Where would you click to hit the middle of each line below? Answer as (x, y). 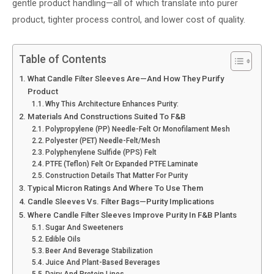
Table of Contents (63, 59)
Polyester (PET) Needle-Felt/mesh (103, 140)
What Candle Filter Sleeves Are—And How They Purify (125, 78)
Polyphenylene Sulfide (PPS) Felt (101, 152)
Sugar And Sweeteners (85, 227)
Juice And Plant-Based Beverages (103, 262)
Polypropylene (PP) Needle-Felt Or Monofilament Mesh (138, 129)
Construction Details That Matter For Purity (117, 175)
